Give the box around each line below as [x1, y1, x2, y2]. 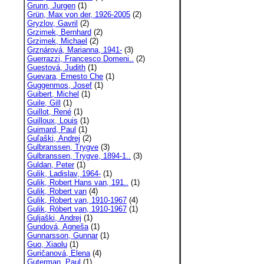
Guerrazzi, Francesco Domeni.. [27, 54, 134, 63]
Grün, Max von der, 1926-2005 [27, 10, 130, 19]
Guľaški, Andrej [27, 134, 80, 143]
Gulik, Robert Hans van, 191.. [27, 178, 128, 187]
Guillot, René [27, 107, 71, 116]
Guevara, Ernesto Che [27, 72, 103, 81]
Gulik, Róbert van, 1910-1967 [27, 204, 127, 213]
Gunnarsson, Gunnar [27, 231, 98, 240]
